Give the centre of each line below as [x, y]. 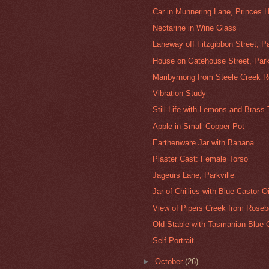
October [170, 261]
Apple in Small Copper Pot [199, 126]
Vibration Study [180, 94]
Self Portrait [174, 241]
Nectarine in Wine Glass [195, 28]
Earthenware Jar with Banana [204, 142]
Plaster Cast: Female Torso [201, 159]
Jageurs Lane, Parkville [194, 175]
